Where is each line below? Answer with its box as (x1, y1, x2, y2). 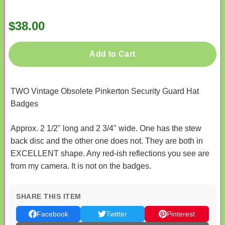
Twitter (106, 210, 127, 218)
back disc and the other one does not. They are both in (11, 137, 203, 146)
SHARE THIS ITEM (16, 192, 81, 201)
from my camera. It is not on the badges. (11, 162, 151, 171)
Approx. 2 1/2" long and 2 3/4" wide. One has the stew (11, 124, 201, 133)
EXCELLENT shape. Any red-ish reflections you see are (11, 149, 209, 158)
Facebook (36, 210, 68, 218)
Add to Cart (89, 50, 136, 59)
